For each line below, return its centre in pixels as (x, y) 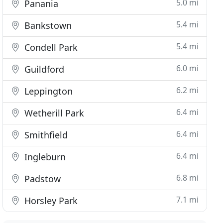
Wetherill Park (53, 113)
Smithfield (45, 135)
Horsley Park (50, 201)
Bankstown (47, 25)
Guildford (43, 69)
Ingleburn (44, 157)
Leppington (48, 91)
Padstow (42, 179)
